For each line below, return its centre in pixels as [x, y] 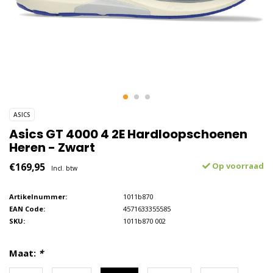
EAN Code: [27, 209]
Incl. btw [64, 168]
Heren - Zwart [52, 147]
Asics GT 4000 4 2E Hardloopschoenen [128, 134]
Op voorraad [237, 166]
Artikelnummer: [38, 197]
